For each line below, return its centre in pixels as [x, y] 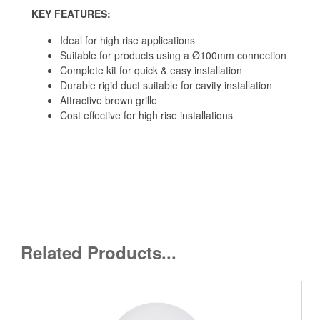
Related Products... [99, 252]
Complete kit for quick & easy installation [151, 70]
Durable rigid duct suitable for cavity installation [166, 85]
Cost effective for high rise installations [146, 115]
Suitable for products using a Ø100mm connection [173, 55]
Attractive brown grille [109, 100]
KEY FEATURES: [71, 13]
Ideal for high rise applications [127, 40]
